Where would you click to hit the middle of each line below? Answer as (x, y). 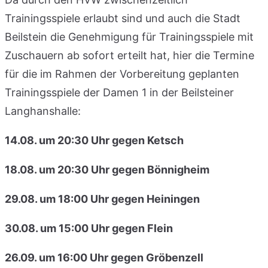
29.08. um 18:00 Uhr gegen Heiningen (102, 199)
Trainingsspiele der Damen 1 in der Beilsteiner (119, 92)
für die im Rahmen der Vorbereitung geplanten (122, 74)
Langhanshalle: (43, 111)
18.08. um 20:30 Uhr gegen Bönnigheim (107, 169)
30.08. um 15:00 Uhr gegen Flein (89, 228)
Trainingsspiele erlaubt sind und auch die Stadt (123, 18)
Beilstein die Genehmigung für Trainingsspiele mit (129, 36)
